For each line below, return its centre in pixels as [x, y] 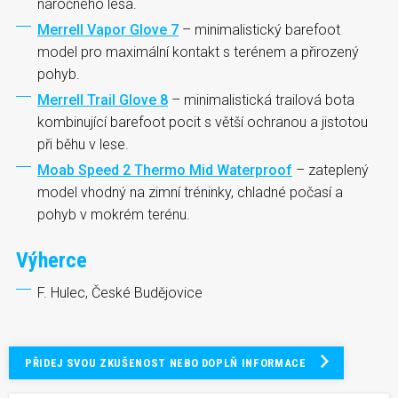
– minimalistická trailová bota [261, 99]
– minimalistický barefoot [259, 29]
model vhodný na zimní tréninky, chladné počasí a [190, 192]
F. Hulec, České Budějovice [120, 292]
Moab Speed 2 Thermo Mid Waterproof [165, 170]
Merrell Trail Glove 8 [103, 99]
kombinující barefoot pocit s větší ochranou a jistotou [203, 122]
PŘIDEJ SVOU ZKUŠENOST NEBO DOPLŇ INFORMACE [166, 362]
